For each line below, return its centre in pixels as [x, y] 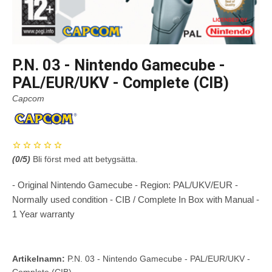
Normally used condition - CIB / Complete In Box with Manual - [136, 199]
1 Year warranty [43, 214]
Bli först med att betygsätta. [85, 159]
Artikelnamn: [39, 258]
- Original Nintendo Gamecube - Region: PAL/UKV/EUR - [125, 185]
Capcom [28, 99]
